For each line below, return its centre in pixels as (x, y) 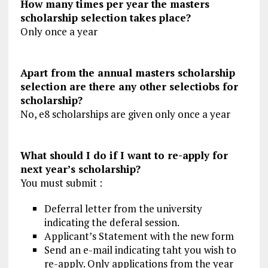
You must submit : (61, 183)
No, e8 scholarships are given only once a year (125, 114)
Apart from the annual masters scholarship (127, 73)
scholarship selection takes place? (105, 18)
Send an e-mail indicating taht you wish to (140, 250)
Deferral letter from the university (123, 209)
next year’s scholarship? (80, 169)
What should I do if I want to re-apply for (124, 156)
